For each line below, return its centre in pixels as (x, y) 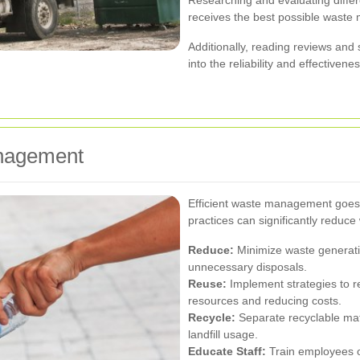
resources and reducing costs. (265, 300)
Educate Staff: (227, 351)
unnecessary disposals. (247, 266)
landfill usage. (223, 334)
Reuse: (207, 283)
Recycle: (212, 317)
